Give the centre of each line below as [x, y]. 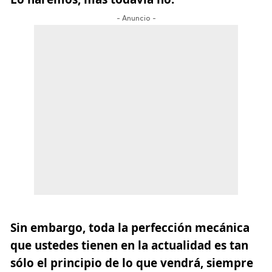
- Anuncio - [136, 19]
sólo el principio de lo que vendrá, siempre [132, 263]
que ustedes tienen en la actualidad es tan [129, 245]
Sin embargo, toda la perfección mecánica [130, 227]
